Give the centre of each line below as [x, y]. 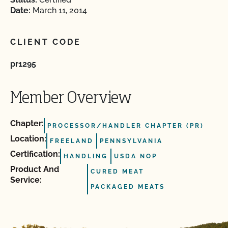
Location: [28, 139]
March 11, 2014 [59, 10]
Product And [35, 169]
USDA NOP [136, 156]
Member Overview [71, 99]
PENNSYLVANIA [131, 141]
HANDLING [86, 156]
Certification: [35, 154]
